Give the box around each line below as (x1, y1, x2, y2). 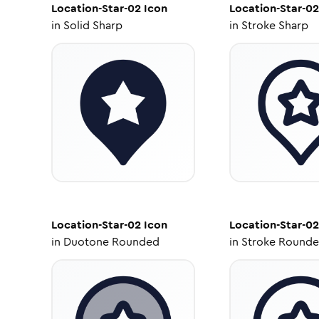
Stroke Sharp (241, 17, 308, 33)
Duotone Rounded (63, 234, 159, 250)
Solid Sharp (63, 17, 122, 33)
